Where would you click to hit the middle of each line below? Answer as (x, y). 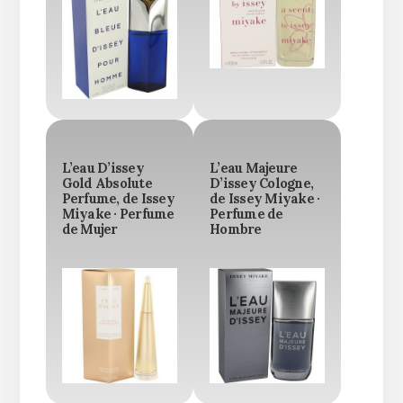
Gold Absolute (107, 183)
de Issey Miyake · (265, 198)
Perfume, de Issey (118, 198)
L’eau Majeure (254, 168)
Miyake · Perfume (118, 214)
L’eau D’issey (103, 168)
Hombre (236, 229)
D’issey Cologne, (261, 183)
